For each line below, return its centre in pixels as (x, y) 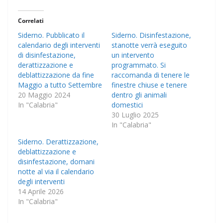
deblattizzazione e (47, 151)
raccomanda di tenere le (151, 75)
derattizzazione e (46, 65)
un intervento (133, 55)
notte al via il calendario (56, 171)
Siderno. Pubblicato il (51, 35)
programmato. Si (139, 65)
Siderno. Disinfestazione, (151, 35)
